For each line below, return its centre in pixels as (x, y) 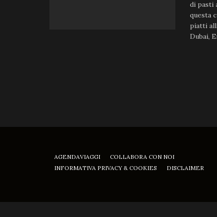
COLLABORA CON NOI (142, 157)
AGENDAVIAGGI (77, 157)
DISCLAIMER (185, 168)
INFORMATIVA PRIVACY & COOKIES (106, 168)
